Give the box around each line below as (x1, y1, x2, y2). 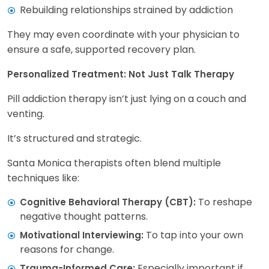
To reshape (196, 195, 252, 210)
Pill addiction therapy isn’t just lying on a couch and (7, 92, 246, 106)
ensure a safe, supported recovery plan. (7, 43, 196, 57)
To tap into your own (144, 228, 243, 243)
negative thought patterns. (20, 210, 148, 224)
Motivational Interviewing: (20, 229, 144, 242)
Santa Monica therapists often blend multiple (7, 156, 221, 171)
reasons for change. (20, 243, 114, 257)
